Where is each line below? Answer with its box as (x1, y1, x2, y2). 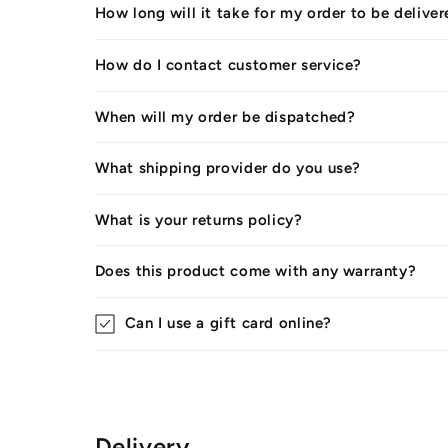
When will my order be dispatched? (94, 107, 356, 126)
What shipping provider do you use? (94, 159, 361, 178)
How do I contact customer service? (94, 56, 362, 75)
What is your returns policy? (94, 210, 303, 229)
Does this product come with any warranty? (94, 262, 417, 281)
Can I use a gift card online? (124, 313, 332, 332)
